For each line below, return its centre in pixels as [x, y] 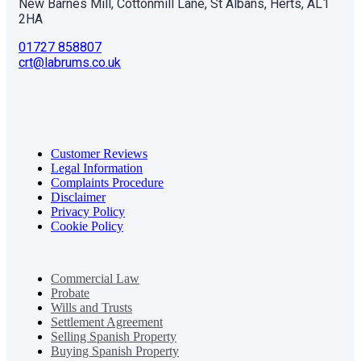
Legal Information [97, 168]
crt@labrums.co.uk [70, 63]
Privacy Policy [88, 212]
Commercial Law [95, 279]
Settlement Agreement [107, 322]
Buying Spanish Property [115, 351]
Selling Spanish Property [114, 337]
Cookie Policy [87, 226]
